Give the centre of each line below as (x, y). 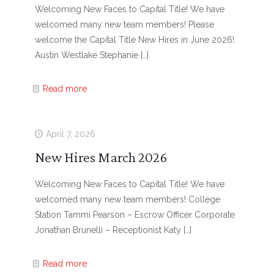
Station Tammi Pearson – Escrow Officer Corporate (135, 215)
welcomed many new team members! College (127, 199)
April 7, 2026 (70, 134)
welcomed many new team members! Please (124, 24)
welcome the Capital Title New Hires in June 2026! (134, 40)
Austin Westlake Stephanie (86, 55)
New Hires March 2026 (101, 157)
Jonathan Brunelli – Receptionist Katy (108, 230)
